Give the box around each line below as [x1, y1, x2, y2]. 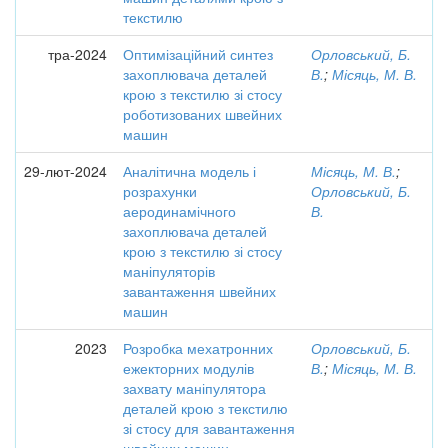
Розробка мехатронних [123, 338, 273, 358]
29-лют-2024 [24, 161, 107, 181]
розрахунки [123, 181, 197, 201]
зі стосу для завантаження [123, 418, 295, 438]
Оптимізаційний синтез [123, 44, 273, 64]
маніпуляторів [123, 261, 215, 281]
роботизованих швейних [123, 104, 282, 124]
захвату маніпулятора [123, 378, 266, 398]
